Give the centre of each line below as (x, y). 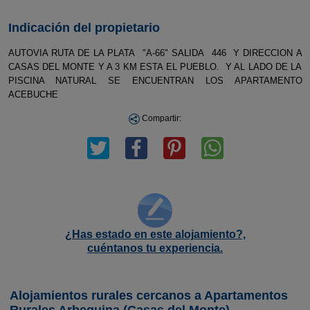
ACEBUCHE (33, 94)
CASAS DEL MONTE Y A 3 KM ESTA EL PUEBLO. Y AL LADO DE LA (155, 67)
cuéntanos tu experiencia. (155, 248)
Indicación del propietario (84, 28)
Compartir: (161, 118)
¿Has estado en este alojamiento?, (155, 234)
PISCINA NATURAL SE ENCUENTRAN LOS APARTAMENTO (155, 81)
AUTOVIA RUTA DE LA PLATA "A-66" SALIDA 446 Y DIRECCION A (155, 53)
